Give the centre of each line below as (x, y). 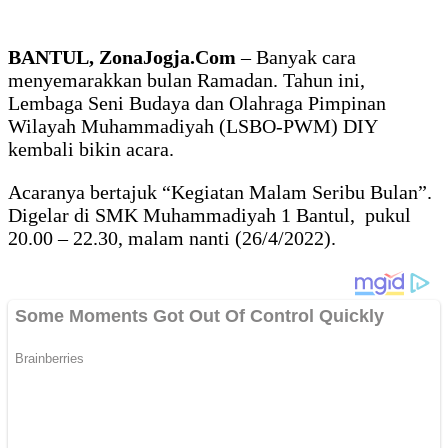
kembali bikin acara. (91, 149)
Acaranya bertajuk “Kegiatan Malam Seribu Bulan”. (220, 192)
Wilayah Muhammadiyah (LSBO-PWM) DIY (192, 126)
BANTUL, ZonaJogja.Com (122, 57)
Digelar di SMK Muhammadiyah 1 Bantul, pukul (209, 215)
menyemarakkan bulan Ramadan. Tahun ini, (186, 80)
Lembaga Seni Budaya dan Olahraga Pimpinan (197, 103)
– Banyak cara (296, 57)
